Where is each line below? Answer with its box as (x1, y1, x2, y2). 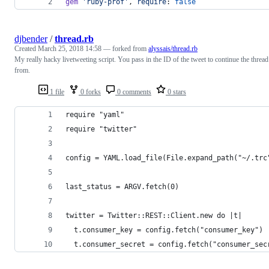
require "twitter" (65, 124, 137, 133)
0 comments (115, 87, 151, 96)
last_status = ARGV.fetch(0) (65, 182, 179, 191)
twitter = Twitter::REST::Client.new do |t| (65, 211, 242, 220)
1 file (48, 87, 64, 96)
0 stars (166, 87, 186, 96)
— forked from (103, 44, 148, 53)
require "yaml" (65, 110, 124, 119)
